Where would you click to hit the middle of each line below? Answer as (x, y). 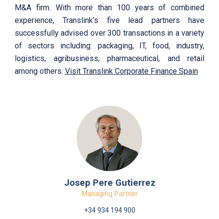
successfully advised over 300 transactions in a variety (109, 33)
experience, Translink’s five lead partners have (109, 20)
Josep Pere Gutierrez (109, 183)
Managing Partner (109, 194)
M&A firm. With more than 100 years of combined (109, 7)
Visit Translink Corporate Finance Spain (131, 71)
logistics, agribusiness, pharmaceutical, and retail (109, 58)
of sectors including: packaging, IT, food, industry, (109, 45)
